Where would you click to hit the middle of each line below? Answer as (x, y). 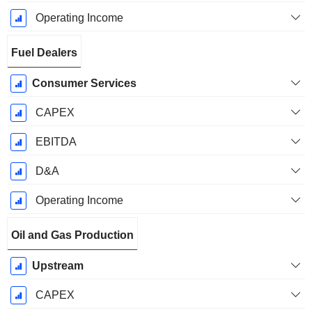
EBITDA (56, 142)
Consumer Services (84, 84)
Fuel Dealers (44, 53)
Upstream (57, 266)
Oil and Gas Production (72, 235)
